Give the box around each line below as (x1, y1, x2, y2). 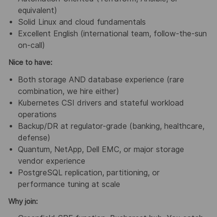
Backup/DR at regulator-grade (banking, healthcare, (17, 121, 204, 131)
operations (17, 109, 57, 119)
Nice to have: (8, 58, 52, 67)
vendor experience (17, 156, 85, 166)
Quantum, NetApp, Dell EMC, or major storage (17, 144, 184, 154)
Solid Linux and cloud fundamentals (17, 17, 146, 27)
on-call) (17, 41, 45, 50)
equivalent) (17, 6, 57, 15)
